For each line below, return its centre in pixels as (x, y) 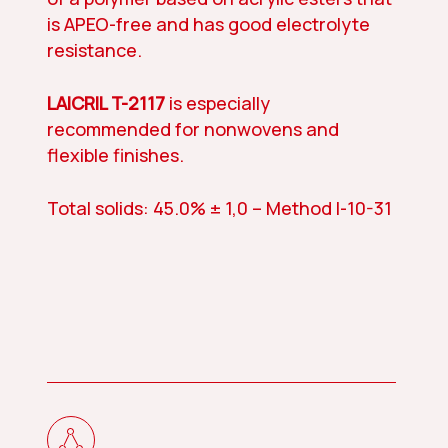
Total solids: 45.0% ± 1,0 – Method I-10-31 (219, 207)
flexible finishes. (115, 154)
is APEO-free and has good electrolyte (208, 23)
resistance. (94, 49)
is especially (217, 102)
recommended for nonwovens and (192, 128)
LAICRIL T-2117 (105, 102)
